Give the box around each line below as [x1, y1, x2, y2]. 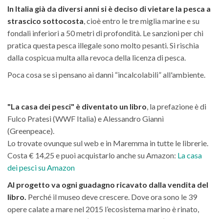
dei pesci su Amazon [7, 163, 75, 173]
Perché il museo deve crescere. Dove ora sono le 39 [26, 192, 197, 202]
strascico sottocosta [7, 16, 84, 26]
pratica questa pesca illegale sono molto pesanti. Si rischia [7, 41, 199, 50]
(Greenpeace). [7, 126, 54, 136]
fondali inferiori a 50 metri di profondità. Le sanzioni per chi [7, 28, 203, 38]
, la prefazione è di [147, 102, 206, 111]
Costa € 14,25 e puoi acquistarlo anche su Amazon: [7, 151, 177, 160]
